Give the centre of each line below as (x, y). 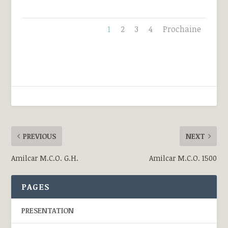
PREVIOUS (40, 136)
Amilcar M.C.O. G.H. (45, 158)
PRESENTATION (48, 211)
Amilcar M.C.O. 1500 (183, 158)
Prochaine (182, 29)
